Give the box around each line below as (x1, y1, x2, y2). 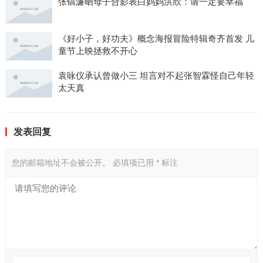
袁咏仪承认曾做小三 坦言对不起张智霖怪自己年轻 (58, 70, 254, 81)
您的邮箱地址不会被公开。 (11, 158, 110, 168)
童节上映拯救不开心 (58, 46, 137, 56)
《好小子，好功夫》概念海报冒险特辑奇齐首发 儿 (58, 33, 254, 44)
